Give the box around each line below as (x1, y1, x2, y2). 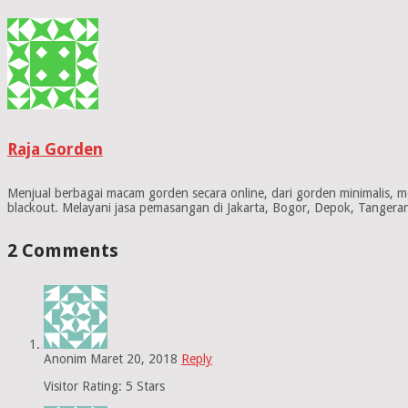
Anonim (44, 352, 87, 367)
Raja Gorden (7, 139, 103, 159)
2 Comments (7, 239, 118, 261)
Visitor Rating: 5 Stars (44, 379, 165, 394)
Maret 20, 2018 (90, 352, 178, 367)
